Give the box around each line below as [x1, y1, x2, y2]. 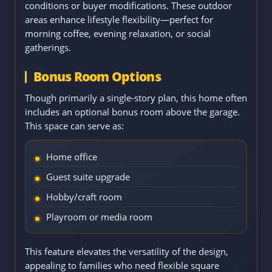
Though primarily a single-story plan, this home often [25, 92, 247, 104]
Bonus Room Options [33, 68, 161, 86]
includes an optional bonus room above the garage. [25, 106, 240, 118]
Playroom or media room [46, 211, 152, 223]
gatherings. [25, 41, 71, 54]
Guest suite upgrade [46, 171, 130, 183]
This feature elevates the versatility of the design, [25, 245, 228, 258]
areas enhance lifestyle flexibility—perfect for [25, 13, 213, 26]
